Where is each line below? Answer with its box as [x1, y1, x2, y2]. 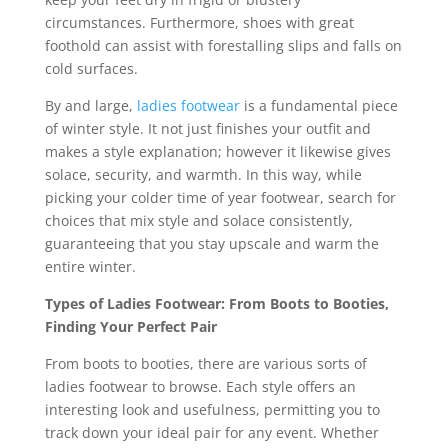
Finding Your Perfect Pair [44, 317, 217, 337]
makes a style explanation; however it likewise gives [44, 142, 391, 162]
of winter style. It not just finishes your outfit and [44, 119, 371, 139]
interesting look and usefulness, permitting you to [44, 400, 380, 420]
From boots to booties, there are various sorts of [44, 354, 367, 374]
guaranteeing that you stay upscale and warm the [44, 234, 379, 254]
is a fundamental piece [239, 96, 398, 116]
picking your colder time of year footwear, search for [44, 188, 396, 208]
